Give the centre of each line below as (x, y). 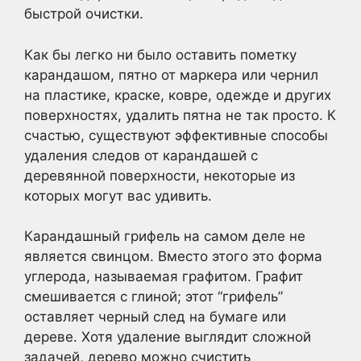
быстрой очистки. (84, 14)
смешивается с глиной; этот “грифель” (154, 297)
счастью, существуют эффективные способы (176, 135)
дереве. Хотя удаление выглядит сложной (168, 337)
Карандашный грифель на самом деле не (165, 236)
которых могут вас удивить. (118, 195)
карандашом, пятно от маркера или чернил (171, 75)
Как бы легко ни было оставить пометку (160, 54)
